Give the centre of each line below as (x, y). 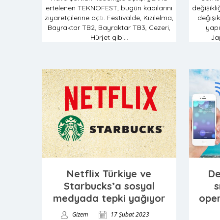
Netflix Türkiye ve (109, 174)
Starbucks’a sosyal (109, 186)
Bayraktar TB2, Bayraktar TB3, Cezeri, (109, 27)
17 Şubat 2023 (129, 214)
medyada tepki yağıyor (109, 198)
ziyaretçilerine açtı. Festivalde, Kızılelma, (109, 18)
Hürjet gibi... (109, 37)
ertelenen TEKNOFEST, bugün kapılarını (109, 8)
